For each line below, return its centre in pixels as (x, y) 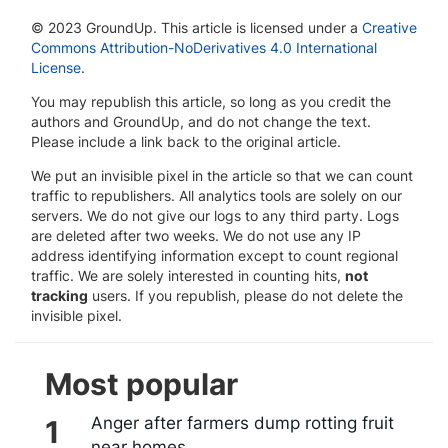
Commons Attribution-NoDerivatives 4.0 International (204, 47)
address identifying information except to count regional (214, 255)
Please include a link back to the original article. (186, 141)
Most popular (141, 383)
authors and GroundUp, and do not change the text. (201, 121)
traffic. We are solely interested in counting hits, (188, 275)
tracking (59, 295)
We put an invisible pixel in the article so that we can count (222, 175)
